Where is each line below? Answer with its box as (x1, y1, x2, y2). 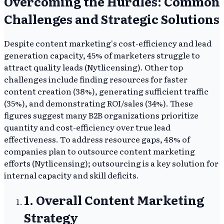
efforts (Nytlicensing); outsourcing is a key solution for (4, 157, 218, 169)
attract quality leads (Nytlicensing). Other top (4, 61, 183, 73)
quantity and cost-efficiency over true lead (4, 121, 170, 133)
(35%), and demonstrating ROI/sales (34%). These (4, 97, 193, 109)
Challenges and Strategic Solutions (4, 9, 219, 27)
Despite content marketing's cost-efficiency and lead (4, 37, 211, 49)
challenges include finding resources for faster (4, 73, 187, 85)
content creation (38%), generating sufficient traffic (4, 85, 208, 97)
